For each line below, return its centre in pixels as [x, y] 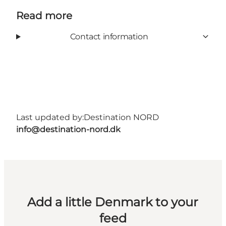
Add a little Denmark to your [113, 202]
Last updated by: [50, 117]
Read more [44, 15]
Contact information [109, 36]
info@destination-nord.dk [68, 129]
